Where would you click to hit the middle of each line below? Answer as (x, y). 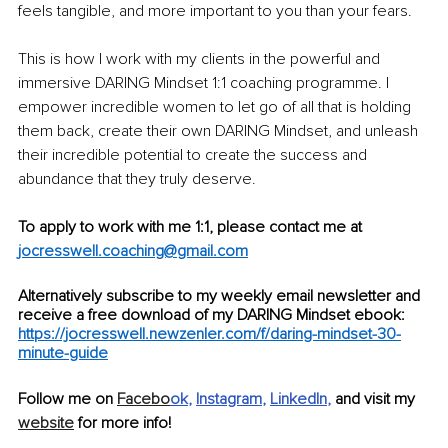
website (46, 423)
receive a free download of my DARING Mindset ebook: (211, 315)
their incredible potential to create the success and (194, 155)
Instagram (229, 399)
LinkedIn (298, 399)
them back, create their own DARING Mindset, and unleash (220, 131)
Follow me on (67, 399)
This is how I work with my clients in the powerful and (201, 59)
